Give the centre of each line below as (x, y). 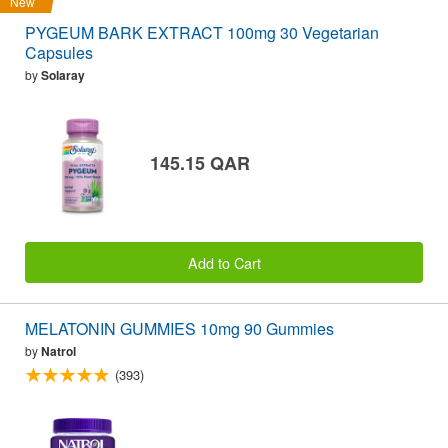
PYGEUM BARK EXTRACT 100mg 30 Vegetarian (202, 32)
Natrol (58, 350)
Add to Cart (224, 262)
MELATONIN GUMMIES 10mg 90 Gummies (179, 328)
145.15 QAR (200, 163)
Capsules (59, 52)
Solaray (63, 74)
